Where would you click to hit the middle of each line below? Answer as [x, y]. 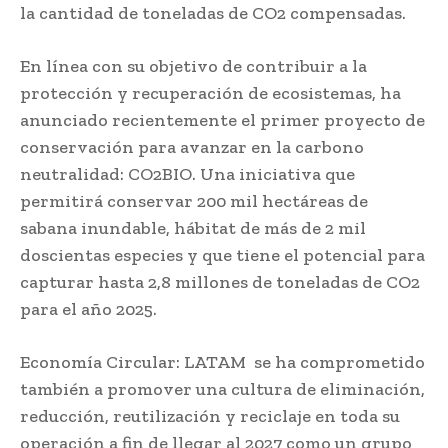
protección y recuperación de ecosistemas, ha [210, 92]
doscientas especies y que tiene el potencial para [222, 254]
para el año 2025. [90, 308]
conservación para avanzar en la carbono [192, 146]
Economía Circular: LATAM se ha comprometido [222, 361]
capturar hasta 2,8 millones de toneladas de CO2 [220, 281]
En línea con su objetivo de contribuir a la [193, 65]
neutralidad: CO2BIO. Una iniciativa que [187, 173]
